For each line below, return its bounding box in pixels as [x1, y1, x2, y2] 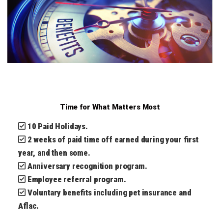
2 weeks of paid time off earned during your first [27, 135, 199, 145]
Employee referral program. [27, 174, 126, 185]
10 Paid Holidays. [27, 121, 88, 132]
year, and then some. [18, 148, 90, 158]
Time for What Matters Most [59, 103, 161, 112]
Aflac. [18, 201, 39, 211]
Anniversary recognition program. [27, 161, 147, 171]
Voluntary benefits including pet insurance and [27, 188, 192, 198]
